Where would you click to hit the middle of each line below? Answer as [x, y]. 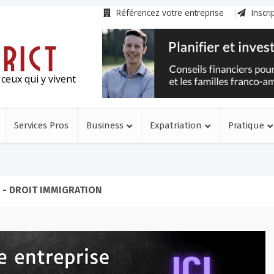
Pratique [246, 125]
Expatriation [176, 125]
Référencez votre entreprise [169, 13]
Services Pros [41, 125]
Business [105, 125]
